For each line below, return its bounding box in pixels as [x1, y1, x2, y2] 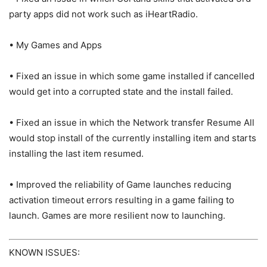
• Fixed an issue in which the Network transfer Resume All [9, 117, 254, 129]
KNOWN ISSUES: [9, 246, 80, 258]
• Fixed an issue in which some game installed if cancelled [9, 70, 254, 82]
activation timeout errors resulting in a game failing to [9, 194, 234, 206]
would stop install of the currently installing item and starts [9, 132, 256, 144]
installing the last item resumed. [9, 148, 144, 160]
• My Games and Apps [9, 39, 102, 51]
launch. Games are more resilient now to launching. [9, 210, 225, 222]
